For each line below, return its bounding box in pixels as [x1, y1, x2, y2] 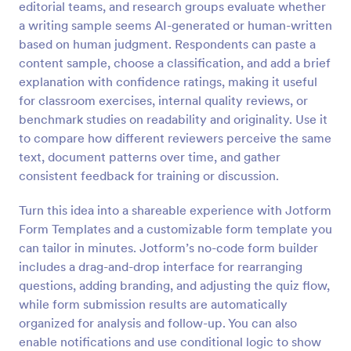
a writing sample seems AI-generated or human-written [19, 17, 332, 33]
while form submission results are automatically [19, 296, 288, 312]
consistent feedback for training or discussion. [19, 168, 279, 183]
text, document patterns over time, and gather [19, 149, 280, 165]
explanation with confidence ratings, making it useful [19, 74, 317, 89]
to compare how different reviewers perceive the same [19, 130, 331, 146]
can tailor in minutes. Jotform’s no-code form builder [19, 240, 318, 255]
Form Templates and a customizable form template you [19, 221, 332, 237]
